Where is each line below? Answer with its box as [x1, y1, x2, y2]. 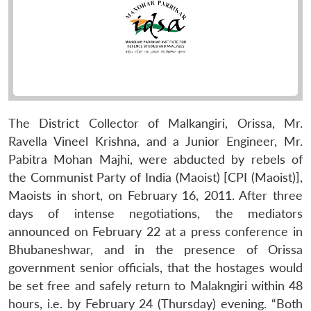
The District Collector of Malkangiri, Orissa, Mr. [8, 115, 303, 131]
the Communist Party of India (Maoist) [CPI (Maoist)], [8, 169, 303, 185]
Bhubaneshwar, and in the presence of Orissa [8, 242, 303, 257]
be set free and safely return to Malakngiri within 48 [8, 278, 303, 293]
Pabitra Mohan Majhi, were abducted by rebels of [8, 151, 303, 167]
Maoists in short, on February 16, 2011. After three [8, 187, 303, 203]
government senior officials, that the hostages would [8, 260, 303, 275]
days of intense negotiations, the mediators [8, 205, 303, 221]
